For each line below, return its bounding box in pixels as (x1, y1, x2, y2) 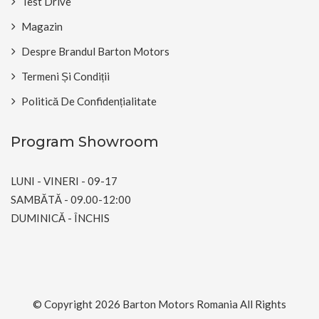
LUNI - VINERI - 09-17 (11, 174, 117, 187)
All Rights (238, 297, 286, 310)
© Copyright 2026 (33, 297, 122, 310)
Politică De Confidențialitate (21, 94, 157, 108)
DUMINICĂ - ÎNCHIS (11, 211, 110, 224)
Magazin (21, 19, 63, 33)
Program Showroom (11, 132, 159, 150)
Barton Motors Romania (122, 297, 238, 310)
